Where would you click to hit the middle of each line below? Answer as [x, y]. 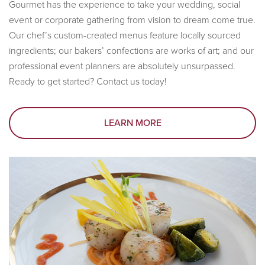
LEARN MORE [132, 123]
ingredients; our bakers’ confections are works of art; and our [131, 51]
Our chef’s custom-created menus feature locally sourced [125, 35]
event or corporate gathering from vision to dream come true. [132, 20]
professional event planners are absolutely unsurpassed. [122, 66]
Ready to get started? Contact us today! [88, 81]
